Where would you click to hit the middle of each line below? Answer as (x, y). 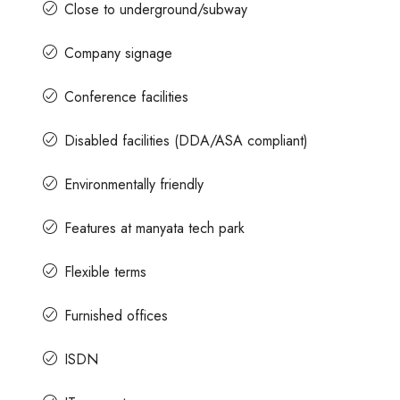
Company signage (118, 53)
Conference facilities (126, 96)
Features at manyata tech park (154, 228)
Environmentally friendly (134, 184)
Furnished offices (116, 315)
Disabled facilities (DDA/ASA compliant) (186, 140)
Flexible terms (105, 271)
